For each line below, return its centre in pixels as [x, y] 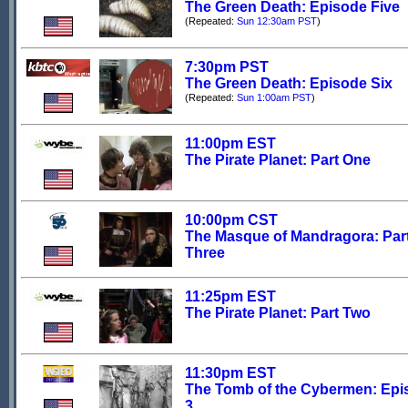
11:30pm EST [230, 373]
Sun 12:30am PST [277, 21]
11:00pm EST [230, 143]
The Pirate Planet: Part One [278, 160]
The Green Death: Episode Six [289, 83]
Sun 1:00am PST [274, 97]
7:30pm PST [227, 67]
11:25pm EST [230, 296]
